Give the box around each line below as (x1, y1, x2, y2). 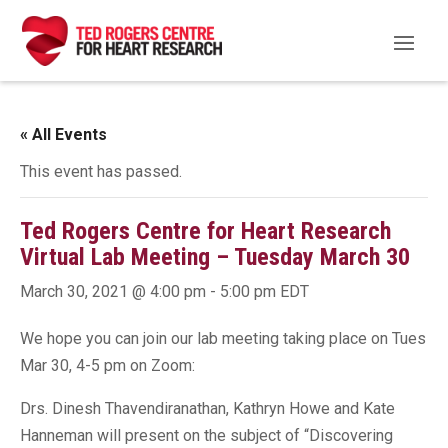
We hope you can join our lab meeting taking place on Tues (20, 329, 426, 348)
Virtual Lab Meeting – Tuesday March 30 (20, 243, 410, 271)
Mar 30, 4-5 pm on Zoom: (20, 356, 195, 375)
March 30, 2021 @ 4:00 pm (20, 282, 206, 301)
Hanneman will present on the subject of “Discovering (20, 426, 393, 445)
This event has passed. (20, 162, 182, 181)
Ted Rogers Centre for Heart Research (20, 217, 391, 245)
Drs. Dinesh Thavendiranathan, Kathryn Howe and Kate (20, 399, 395, 418)
